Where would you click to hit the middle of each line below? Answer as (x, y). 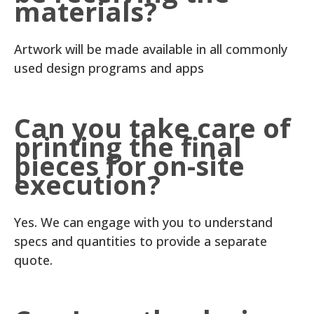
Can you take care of (152, 128)
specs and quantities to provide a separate (141, 241)
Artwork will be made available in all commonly (151, 49)
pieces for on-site (129, 165)
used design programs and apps (109, 68)
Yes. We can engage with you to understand (143, 222)
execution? (87, 184)
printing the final (128, 146)
